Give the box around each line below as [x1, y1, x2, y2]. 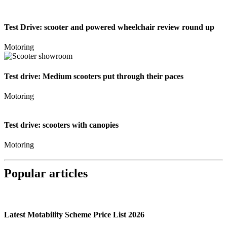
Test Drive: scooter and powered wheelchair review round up [4, 23, 214, 32]
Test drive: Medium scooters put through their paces [4, 71, 183, 81]
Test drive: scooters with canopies [4, 121, 119, 130]
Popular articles [4, 167, 88, 180]
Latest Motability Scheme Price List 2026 [4, 210, 144, 219]
